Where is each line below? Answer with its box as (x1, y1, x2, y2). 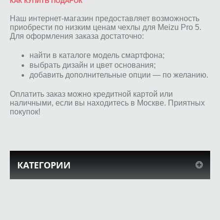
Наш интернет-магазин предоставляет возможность (10, 14, 199, 23)
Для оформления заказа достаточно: (10, 31, 144, 40)
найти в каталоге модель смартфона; (29, 51, 165, 59)
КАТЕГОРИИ (17, 159, 71, 171)
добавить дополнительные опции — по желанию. (29, 70, 208, 79)
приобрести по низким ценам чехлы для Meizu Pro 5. (10, 23, 201, 31)
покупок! (10, 107, 40, 116)
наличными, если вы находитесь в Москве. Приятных (10, 98, 205, 107)
